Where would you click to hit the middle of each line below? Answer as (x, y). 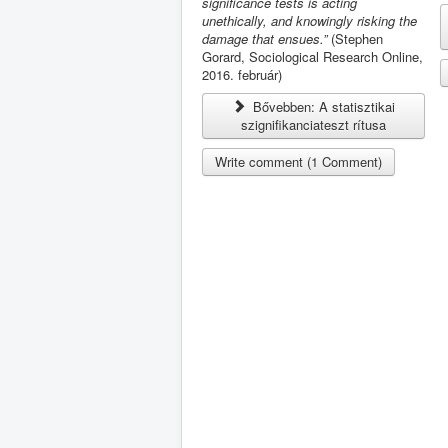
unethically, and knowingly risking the (309, 20)
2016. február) (242, 74)
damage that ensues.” (264, 38)
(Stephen (355, 38)
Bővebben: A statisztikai (322, 106)
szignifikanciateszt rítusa (314, 124)
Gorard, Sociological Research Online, (312, 56)
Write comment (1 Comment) (298, 161)
